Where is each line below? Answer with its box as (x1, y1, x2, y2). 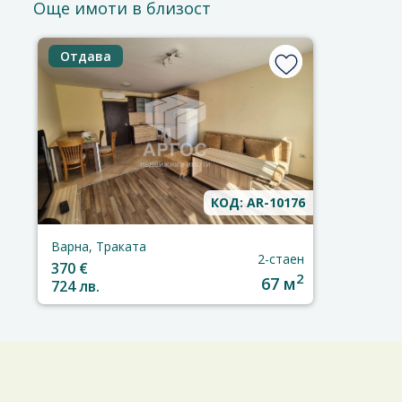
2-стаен (257, 250, 304, 267)
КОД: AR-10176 (211, 194, 305, 211)
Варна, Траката (51, 238, 146, 255)
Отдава (60, 48, 111, 65)
